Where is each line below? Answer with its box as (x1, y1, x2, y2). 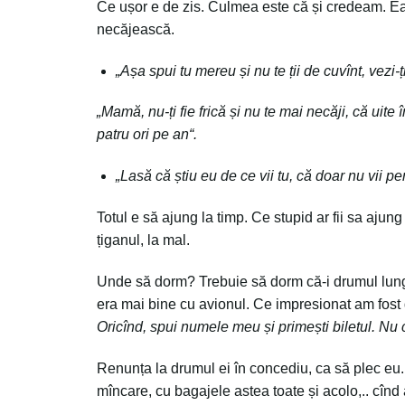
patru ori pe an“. (97, 127, 197, 143)
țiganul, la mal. (97, 231, 190, 248)
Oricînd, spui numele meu (97, 318, 264, 334)
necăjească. (97, 21, 174, 37)
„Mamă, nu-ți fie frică (97, 104, 230, 120)
